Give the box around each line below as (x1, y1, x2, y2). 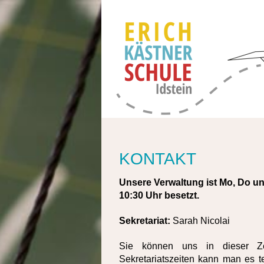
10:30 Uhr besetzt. (119, 190, 199, 200)
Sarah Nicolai (173, 215, 230, 226)
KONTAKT (119, 149, 196, 168)
